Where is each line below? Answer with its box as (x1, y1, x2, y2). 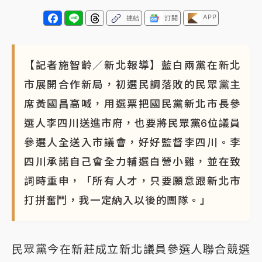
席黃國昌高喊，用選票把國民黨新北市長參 (24, 98, 241, 111)
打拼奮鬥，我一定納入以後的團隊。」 (24, 194, 211, 207)
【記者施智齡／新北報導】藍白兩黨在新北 (24, 59, 241, 72)
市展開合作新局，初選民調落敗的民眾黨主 (24, 78, 241, 91)
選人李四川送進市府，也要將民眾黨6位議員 (24, 117, 241, 130)
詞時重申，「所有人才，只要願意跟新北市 (24, 175, 241, 188)
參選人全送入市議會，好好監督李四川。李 (24, 136, 241, 149)
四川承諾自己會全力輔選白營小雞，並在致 (24, 156, 241, 168)
